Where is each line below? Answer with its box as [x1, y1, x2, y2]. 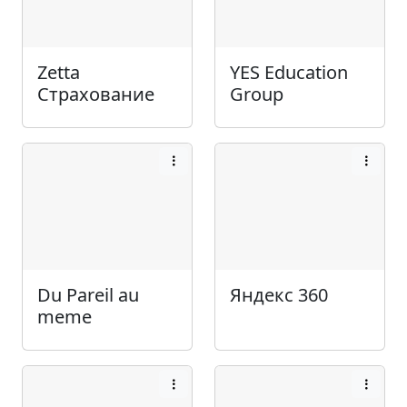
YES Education [230, 59, 348, 84]
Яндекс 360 [230, 283, 328, 308]
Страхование [37, 81, 154, 106]
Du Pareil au [37, 283, 139, 308]
